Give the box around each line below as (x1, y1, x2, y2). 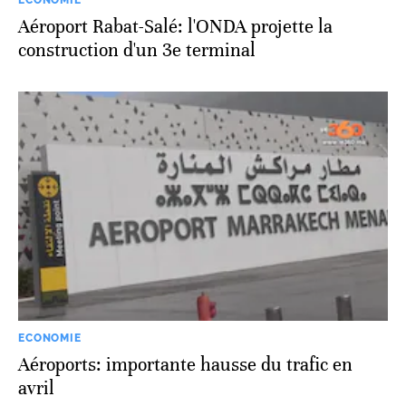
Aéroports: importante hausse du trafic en (18, 353, 353, 377)
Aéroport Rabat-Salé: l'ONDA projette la (18, 15, 333, 39)
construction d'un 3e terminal (18, 39, 256, 63)
